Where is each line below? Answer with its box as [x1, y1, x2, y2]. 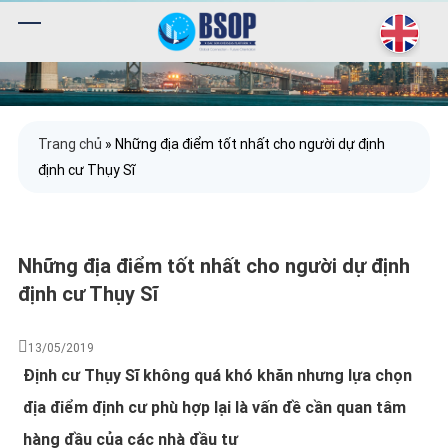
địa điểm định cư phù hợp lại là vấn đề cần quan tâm [23, 397, 406, 417]
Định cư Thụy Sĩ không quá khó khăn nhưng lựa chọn [23, 365, 412, 385]
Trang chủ [38, 135, 102, 152]
